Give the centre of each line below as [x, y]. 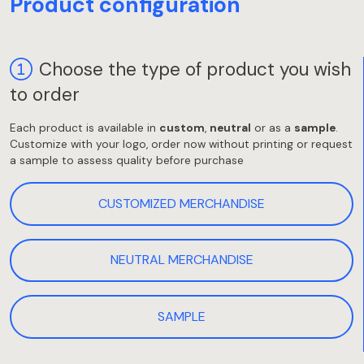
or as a [273, 128]
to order [45, 94]
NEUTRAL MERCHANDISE [182, 260]
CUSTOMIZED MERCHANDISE [182, 203]
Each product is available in [84, 128]
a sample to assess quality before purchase [127, 160]
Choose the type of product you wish [195, 69]
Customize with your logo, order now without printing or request [181, 144]
